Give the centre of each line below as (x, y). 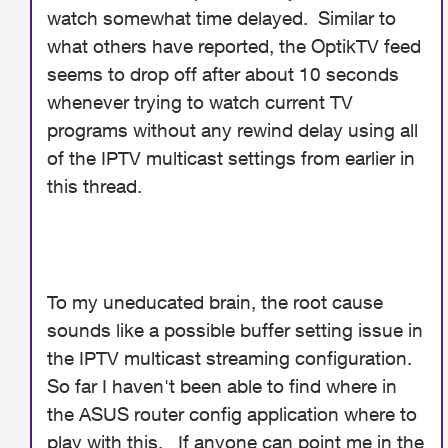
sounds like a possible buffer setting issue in (235, 330)
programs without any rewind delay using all (232, 130)
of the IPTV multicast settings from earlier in (231, 158)
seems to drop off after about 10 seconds (223, 74)
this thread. (94, 186)
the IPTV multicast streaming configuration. (232, 358)
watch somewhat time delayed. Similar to (221, 18)
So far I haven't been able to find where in (222, 386)
